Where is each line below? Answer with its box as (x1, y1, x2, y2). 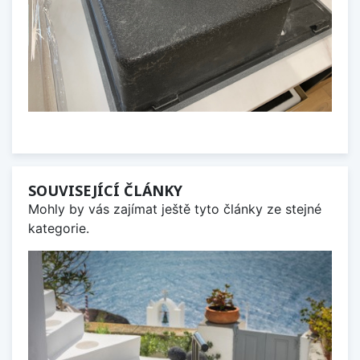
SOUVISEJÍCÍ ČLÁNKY (28, 181, 182, 201)
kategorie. (28, 220, 89, 237)
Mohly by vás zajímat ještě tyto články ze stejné (28, 201, 321, 218)
